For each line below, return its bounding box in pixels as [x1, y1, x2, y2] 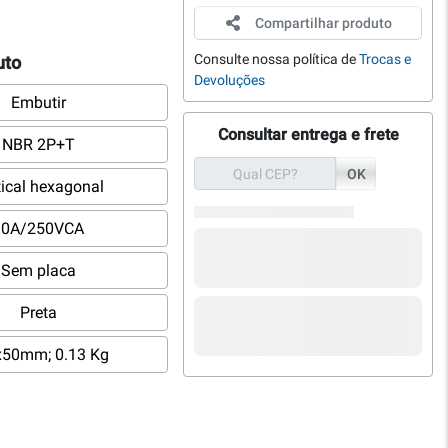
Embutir [10, 93, 66, 113]
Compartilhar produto [254, 15, 392, 32]
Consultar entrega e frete [217, 125, 399, 145]
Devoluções [194, 72, 265, 89]
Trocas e [359, 51, 411, 68]
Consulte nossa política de [194, 51, 359, 68]
